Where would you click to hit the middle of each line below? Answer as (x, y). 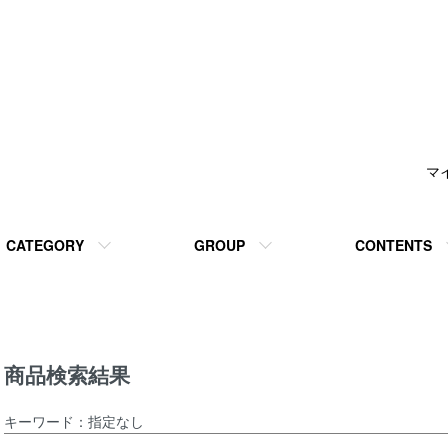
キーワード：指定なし (74, 420)
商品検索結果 (67, 374)
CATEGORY (45, 245)
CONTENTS (393, 245)
